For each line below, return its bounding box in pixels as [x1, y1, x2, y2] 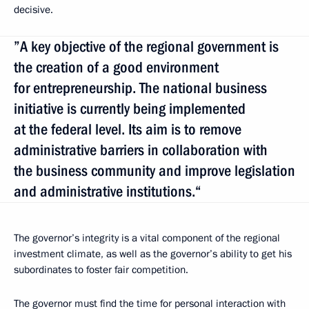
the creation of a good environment [14, 59, 219, 77]
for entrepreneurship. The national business [14, 79, 267, 97]
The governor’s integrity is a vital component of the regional [14, 231, 280, 246]
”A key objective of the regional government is [14, 38, 279, 56]
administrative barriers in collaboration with [14, 141, 268, 159]
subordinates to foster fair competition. [14, 263, 188, 277]
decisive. [14, 3, 53, 17]
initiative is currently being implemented [14, 100, 246, 118]
